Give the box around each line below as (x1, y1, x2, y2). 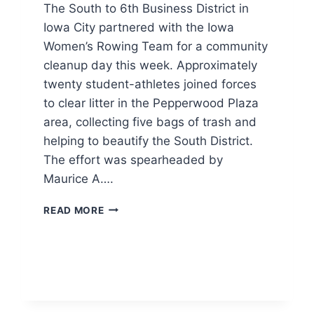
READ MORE (43, 204, 104, 216)
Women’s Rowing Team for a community (43, 39, 268, 53)
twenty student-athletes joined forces (43, 76, 257, 91)
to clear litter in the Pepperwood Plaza (43, 95, 259, 110)
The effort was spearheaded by (43, 152, 224, 167)
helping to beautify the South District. (43, 133, 254, 148)
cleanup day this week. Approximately (43, 57, 258, 72)
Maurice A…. (43, 171, 114, 186)
